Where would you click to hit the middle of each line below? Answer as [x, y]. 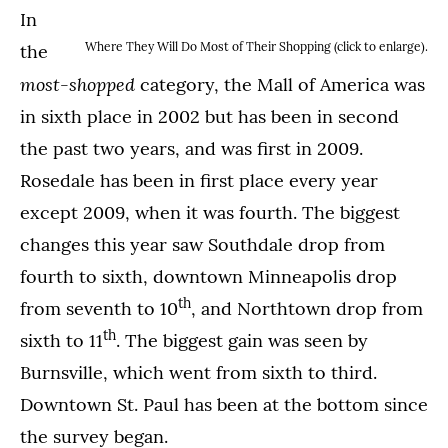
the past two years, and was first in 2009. [191, 148]
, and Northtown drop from [307, 308]
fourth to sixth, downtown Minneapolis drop [208, 276]
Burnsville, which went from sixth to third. [198, 372]
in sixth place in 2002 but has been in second [209, 116]
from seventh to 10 [99, 308]
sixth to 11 [61, 340]
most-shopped [77, 84]
